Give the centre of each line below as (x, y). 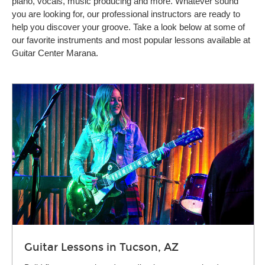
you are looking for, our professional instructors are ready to (126, 14)
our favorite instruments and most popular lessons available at (131, 40)
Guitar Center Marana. (55, 53)
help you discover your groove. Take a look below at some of (128, 27)
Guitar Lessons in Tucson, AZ (101, 247)
